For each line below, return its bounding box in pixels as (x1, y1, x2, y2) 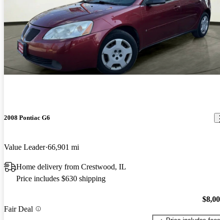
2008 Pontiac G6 (4, 114, 50, 122)
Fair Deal (4, 204, 33, 213)
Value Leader (4, 142, 45, 151)
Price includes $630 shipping (16, 174, 106, 183)
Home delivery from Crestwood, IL (16, 162, 126, 171)
